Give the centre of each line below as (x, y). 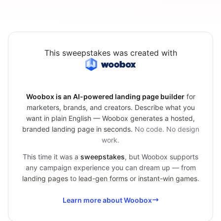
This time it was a (52, 156)
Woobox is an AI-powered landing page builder (105, 96)
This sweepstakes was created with (110, 53)
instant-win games (167, 178)
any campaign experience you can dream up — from (110, 167)
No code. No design (167, 129)
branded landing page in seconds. (78, 129)
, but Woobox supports (162, 156)
